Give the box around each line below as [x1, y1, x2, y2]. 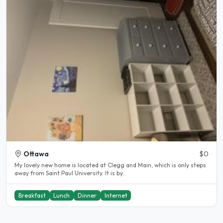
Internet [104, 191, 127, 199]
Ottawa [23, 149, 49, 158]
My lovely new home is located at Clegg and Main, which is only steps [14, 161, 206, 169]
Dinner [77, 191, 97, 199]
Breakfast [18, 191, 46, 199]
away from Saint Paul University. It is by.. [14, 169, 125, 177]
